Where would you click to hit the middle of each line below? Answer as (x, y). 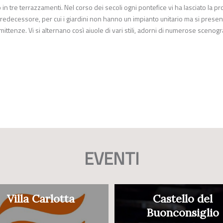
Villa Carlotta (41, 199)
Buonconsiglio (182, 213)
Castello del (182, 199)
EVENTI (111, 159)
